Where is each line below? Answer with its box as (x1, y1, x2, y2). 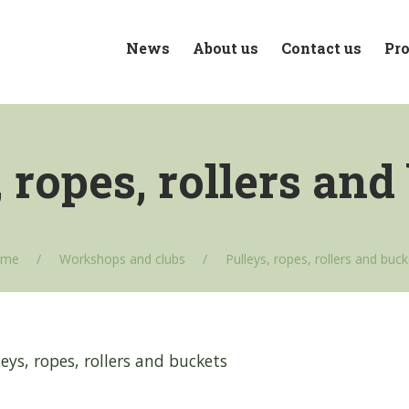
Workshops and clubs (59, 250, 185, 267)
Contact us (281, 37, 362, 58)
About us (193, 37, 258, 58)
